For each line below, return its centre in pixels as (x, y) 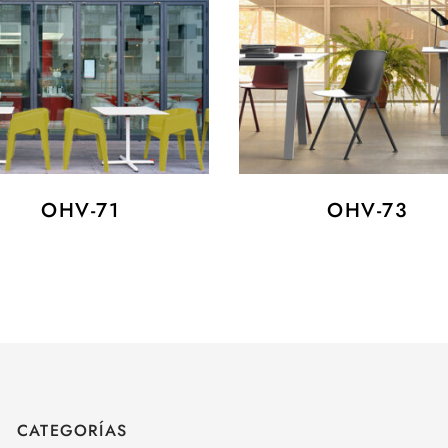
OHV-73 (367, 210)
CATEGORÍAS (71, 430)
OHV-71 (80, 210)
